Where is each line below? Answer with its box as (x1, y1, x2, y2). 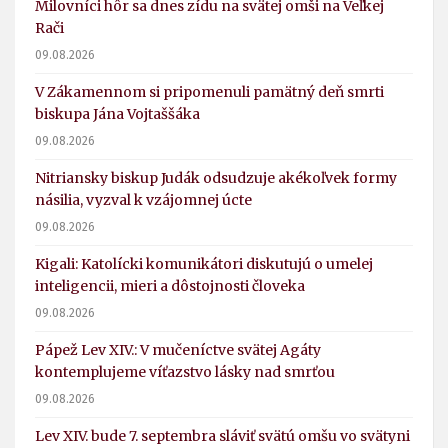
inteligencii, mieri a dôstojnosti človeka (35, 277, 305, 296)
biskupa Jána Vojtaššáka (35, 105, 200, 124)
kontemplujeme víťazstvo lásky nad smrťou (35, 363, 335, 382)
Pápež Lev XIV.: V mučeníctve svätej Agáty (35, 341, 321, 360)
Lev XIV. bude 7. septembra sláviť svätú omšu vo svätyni (35, 427, 410, 446)
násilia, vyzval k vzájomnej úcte (35, 191, 252, 210)
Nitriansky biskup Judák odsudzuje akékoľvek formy (35, 169, 397, 188)
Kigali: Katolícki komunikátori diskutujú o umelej (35, 255, 373, 274)
